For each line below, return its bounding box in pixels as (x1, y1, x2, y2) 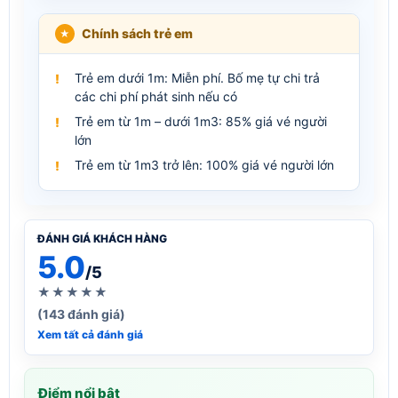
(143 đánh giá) (37, 306, 125, 322)
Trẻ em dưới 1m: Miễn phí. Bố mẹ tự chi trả (75, 69, 320, 85)
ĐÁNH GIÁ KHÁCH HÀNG (37, 231, 167, 245)
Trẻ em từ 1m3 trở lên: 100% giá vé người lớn (75, 156, 334, 172)
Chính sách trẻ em (82, 25, 193, 41)
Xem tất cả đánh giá (37, 327, 143, 341)
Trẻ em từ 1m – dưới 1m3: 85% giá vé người (75, 113, 327, 129)
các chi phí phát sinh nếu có (75, 88, 237, 104)
